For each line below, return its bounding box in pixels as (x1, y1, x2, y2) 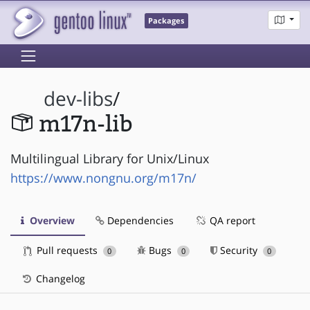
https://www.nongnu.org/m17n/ (10, 169, 197, 186)
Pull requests (34, 243, 100, 257)
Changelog (33, 271, 85, 285)
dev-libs (44, 86, 113, 112)
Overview (27, 213, 75, 227)
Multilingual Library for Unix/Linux (10, 149, 209, 167)
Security (217, 243, 261, 257)
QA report (207, 213, 255, 227)
